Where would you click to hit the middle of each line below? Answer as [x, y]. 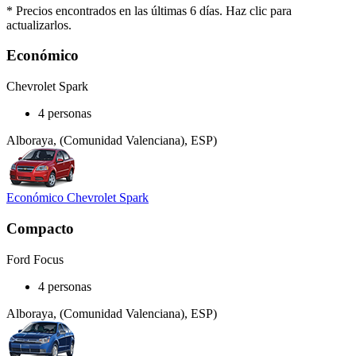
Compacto [40, 228]
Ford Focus [35, 259]
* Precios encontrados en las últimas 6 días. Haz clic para [149, 10]
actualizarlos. [39, 25]
